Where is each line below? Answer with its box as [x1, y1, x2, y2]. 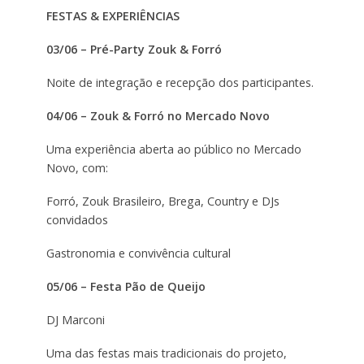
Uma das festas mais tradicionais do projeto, [45, 344, 287, 361]
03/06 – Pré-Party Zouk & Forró [45, 41, 222, 58]
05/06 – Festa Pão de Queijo [45, 278, 206, 294]
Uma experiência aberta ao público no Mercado [45, 141, 301, 158]
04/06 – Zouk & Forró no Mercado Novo [45, 108, 270, 124]
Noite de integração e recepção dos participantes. [45, 75, 314, 91]
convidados [45, 211, 108, 227]
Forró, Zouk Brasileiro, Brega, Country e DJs [45, 193, 279, 209]
